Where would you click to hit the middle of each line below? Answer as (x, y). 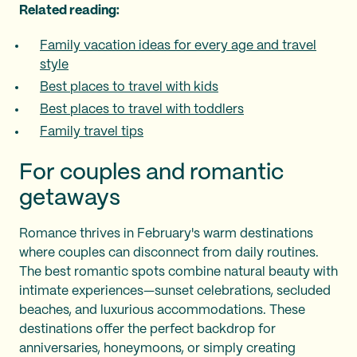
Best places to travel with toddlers (142, 109)
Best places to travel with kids (129, 87)
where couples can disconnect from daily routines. (169, 253)
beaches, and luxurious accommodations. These (162, 310)
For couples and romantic (151, 173)
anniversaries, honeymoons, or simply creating (157, 348)
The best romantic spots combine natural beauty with (178, 272)
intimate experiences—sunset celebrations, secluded (175, 291)
